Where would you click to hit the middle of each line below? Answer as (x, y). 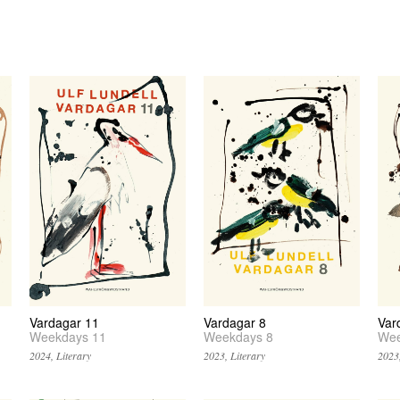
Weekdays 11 (68, 337)
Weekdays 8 (239, 337)
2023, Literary (235, 356)
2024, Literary (61, 356)
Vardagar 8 (235, 323)
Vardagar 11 (65, 323)
